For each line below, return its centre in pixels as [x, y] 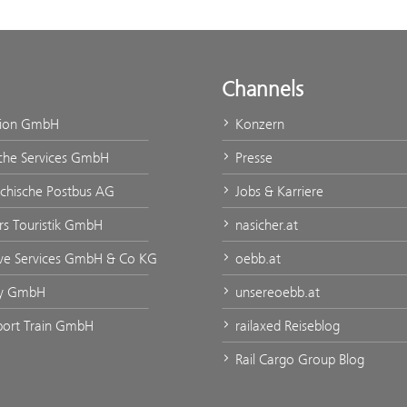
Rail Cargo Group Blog [298, 360]
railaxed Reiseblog [286, 326]
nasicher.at [265, 225]
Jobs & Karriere [278, 192]
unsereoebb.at [276, 293]
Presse [252, 158]
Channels [263, 89]
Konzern [258, 124]
